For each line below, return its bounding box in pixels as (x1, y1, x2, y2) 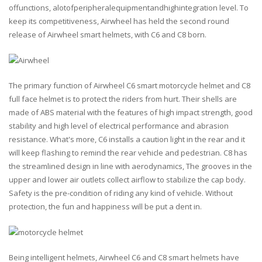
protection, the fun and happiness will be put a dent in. (9, 201, 202, 212)
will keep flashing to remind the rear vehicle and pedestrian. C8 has (9, 147, 247, 158)
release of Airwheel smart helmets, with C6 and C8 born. (9, 29, 206, 40)
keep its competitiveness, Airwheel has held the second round (9, 16, 229, 26)
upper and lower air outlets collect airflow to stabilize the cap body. (9, 174, 246, 185)
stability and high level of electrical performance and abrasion (9, 120, 229, 132)
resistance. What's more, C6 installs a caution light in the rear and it (9, 134, 245, 145)
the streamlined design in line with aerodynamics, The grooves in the (9, 161, 252, 172)
